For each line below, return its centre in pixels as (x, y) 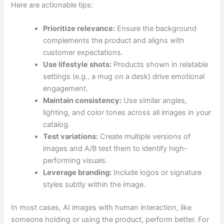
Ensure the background (156, 29)
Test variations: (71, 137)
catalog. (57, 125)
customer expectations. (83, 53)
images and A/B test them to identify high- (115, 149)
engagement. (66, 89)
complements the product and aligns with (114, 41)
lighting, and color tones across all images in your (127, 113)
